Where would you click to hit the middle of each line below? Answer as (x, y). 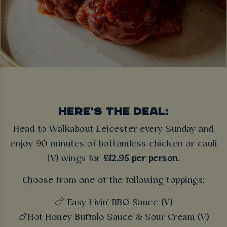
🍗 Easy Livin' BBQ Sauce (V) (113, 203)
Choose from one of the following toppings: (113, 181)
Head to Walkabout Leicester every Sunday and (113, 130)
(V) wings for (75, 159)
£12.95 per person (141, 159)
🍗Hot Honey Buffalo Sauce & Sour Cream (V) (113, 217)
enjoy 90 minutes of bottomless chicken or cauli (113, 144)
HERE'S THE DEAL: (113, 111)
